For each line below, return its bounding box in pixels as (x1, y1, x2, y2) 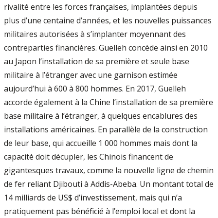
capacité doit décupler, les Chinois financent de (4, 151, 173, 162)
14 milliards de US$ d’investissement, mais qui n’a (4, 192, 182, 203)
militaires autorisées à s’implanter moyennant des (4, 28, 186, 39)
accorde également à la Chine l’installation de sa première (4, 96, 213, 108)
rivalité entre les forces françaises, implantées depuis (4, 1, 198, 12)
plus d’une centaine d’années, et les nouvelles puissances (4, 15, 212, 26)
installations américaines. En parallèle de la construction (4, 124, 208, 135)
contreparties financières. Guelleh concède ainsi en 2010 (4, 42, 208, 53)
